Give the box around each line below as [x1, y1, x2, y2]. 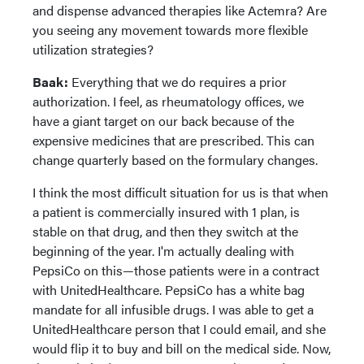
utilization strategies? [32, 40, 154, 58]
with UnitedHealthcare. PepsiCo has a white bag [32, 280, 305, 299]
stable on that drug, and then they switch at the [32, 222, 298, 240]
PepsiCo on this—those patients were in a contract [32, 261, 319, 279]
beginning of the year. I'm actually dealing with [32, 241, 294, 260]
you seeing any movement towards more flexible [32, 20, 308, 39]
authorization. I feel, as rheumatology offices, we [32, 92, 304, 110]
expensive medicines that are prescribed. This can [32, 131, 314, 149]
